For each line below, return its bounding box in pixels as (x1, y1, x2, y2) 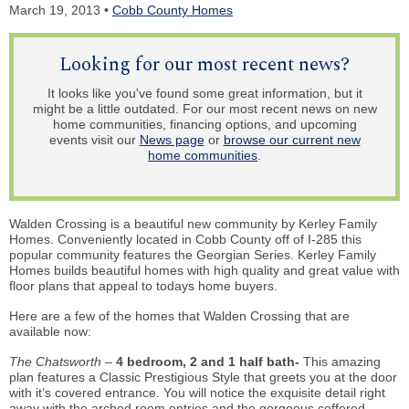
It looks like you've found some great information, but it (47, 86, 362, 101)
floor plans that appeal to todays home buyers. (9, 278, 278, 294)
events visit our (48, 132, 140, 148)
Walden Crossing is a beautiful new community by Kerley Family (9, 216, 377, 232)
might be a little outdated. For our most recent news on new (32, 101, 377, 117)
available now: (9, 324, 91, 340)
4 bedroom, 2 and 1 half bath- (116, 354, 303, 370)
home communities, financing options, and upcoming (52, 117, 357, 132)
